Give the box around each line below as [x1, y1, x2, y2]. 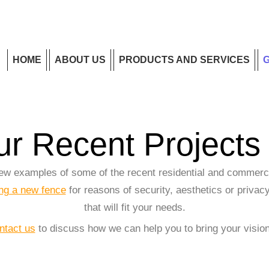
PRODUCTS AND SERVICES [119, 55, 250, 65]
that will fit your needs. [83, 202, 186, 213]
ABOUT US [55, 55, 106, 65]
